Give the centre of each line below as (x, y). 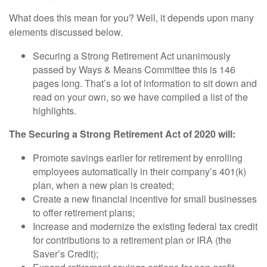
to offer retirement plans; (84, 213)
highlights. (55, 111)
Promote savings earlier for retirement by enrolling (138, 158)
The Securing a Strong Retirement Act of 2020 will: (122, 134)
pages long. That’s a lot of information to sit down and (145, 83)
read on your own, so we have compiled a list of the (140, 97)
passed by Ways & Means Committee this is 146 (134, 70)
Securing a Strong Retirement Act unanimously (132, 56)
